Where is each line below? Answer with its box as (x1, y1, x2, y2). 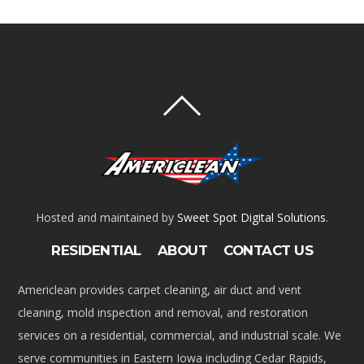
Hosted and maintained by (36, 209, 177, 225)
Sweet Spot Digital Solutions (177, 209, 326, 225)
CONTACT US (223, 241, 313, 258)
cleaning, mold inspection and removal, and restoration (18, 304, 309, 320)
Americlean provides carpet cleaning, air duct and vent (18, 281, 302, 297)
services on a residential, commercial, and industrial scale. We (18, 327, 342, 343)
